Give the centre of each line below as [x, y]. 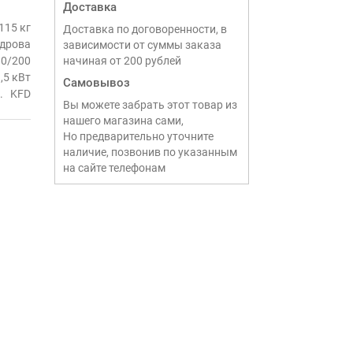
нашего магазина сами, [123, 121]
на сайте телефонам [114, 168]
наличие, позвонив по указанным [150, 152]
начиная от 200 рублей [122, 61]
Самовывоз [96, 83]
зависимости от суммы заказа [142, 45]
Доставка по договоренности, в [145, 29]
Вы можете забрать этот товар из [150, 105]
